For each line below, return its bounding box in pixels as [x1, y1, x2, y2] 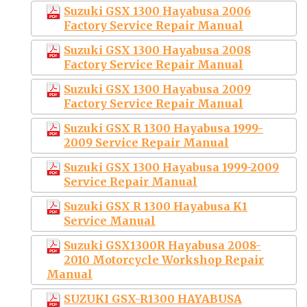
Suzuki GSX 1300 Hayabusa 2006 [64, 3, 251, 18]
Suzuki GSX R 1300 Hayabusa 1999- [64, 121, 263, 135]
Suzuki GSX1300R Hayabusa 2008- [64, 238, 261, 252]
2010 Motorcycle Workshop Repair [64, 252, 264, 267]
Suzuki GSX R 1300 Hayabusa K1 [64, 199, 247, 213]
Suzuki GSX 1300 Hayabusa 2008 [64, 42, 251, 57]
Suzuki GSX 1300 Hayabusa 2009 [64, 82, 251, 96]
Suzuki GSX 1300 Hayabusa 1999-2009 [64, 160, 279, 174]
